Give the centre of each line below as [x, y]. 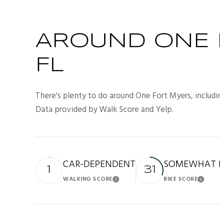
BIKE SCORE [180, 179]
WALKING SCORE [88, 179]
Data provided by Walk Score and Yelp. [104, 110]
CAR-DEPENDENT [99, 164]
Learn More [145, 182]
